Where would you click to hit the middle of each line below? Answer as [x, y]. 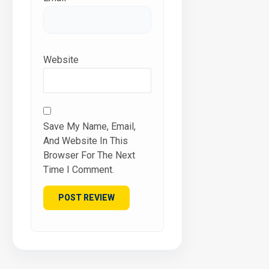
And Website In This [86, 141]
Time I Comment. [79, 169]
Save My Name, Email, [89, 126]
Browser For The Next [89, 155]
